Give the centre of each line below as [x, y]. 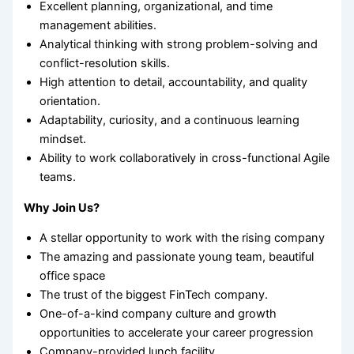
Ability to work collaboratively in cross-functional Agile [185, 158]
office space [73, 276]
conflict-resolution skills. [105, 64]
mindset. [63, 139]
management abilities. [98, 26]
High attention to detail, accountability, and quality [174, 83]
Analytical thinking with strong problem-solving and [179, 45]
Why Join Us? [62, 207]
